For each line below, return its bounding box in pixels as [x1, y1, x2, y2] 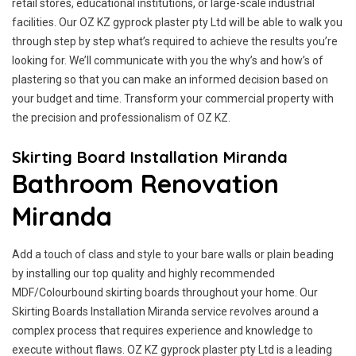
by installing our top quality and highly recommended [12, 267, 275, 280]
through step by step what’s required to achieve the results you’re [12, 35, 338, 48]
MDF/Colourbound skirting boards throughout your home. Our [12, 286, 318, 299]
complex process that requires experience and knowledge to [12, 324, 313, 337]
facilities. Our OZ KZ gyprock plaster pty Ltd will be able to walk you [12, 16, 342, 29]
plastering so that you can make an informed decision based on [12, 73, 328, 86]
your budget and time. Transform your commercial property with [12, 92, 334, 105]
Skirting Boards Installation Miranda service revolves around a [12, 305, 319, 318]
